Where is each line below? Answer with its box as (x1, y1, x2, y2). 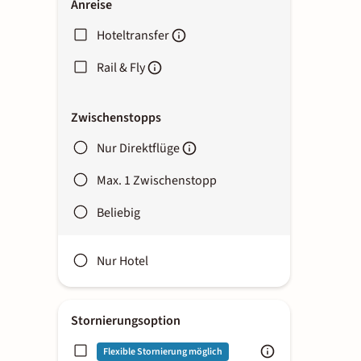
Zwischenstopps (71, 109, 161, 127)
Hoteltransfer (97, 27, 169, 44)
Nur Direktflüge (97, 139, 180, 157)
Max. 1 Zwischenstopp (97, 172, 217, 189)
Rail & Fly (97, 59, 145, 77)
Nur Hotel (97, 252, 148, 270)
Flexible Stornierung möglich (103, 344, 222, 359)
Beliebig (97, 204, 140, 222)
